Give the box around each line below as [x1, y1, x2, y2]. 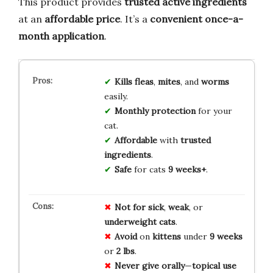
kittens [152, 231, 181, 243]
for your [195, 105, 232, 117]
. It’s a [120, 13, 150, 26]
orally [161, 260, 185, 272]
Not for [114, 202, 146, 213]
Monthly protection [114, 105, 196, 117]
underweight [104, 216, 157, 228]
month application [18, 30, 104, 43]
